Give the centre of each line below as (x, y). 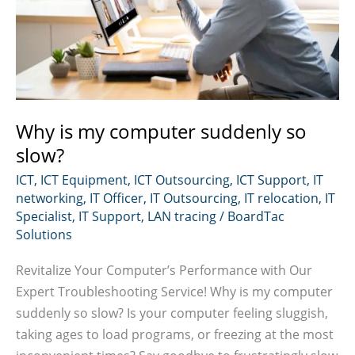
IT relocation (281, 198)
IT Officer (116, 198)
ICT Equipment (84, 180)
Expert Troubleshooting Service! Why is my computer (174, 292)
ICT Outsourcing (182, 180)
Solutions (44, 235)
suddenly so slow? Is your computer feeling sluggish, (172, 313)
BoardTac (256, 216)
